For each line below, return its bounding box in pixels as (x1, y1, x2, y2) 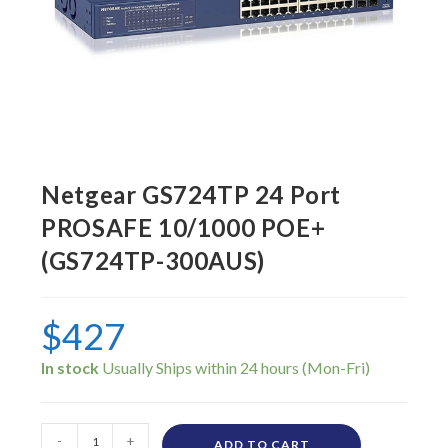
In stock (41, 358, 100, 378)
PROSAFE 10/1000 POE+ (41, 213, 326, 243)
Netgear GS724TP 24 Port (41, 180, 342, 210)
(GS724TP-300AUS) (41, 246, 265, 276)
